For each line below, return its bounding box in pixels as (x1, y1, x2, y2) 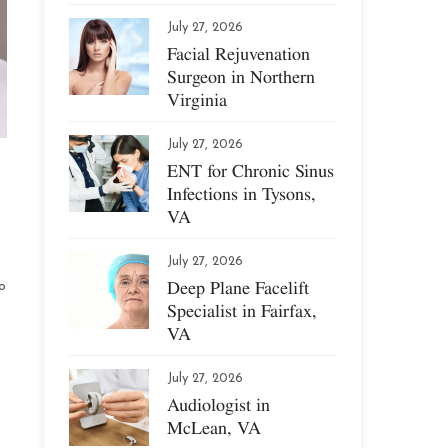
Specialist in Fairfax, (167, 298, 318, 323)
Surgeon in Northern (167, 64, 316, 89)
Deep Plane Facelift (167, 275, 310, 300)
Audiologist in (167, 392, 271, 417)
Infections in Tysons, (167, 181, 317, 206)
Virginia (167, 87, 228, 112)
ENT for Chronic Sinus (167, 158, 335, 183)
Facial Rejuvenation (167, 41, 311, 66)
